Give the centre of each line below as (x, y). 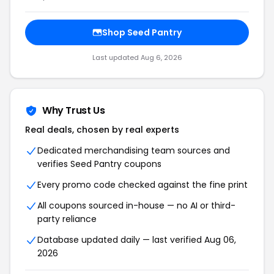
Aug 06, (220, 240)
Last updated (116, 57)
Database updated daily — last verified (121, 240)
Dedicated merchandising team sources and (134, 150)
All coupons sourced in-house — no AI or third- (136, 206)
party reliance (67, 219)
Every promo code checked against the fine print (143, 185)
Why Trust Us (74, 110)
